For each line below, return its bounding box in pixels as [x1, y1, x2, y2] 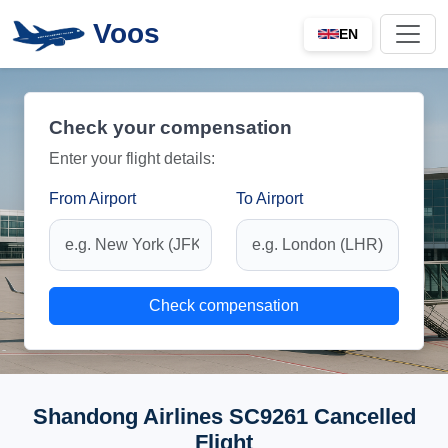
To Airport [236, 190, 303, 207]
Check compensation [149, 297, 299, 314]
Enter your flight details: [49, 150, 215, 167]
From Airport [49, 190, 136, 207]
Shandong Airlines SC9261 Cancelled [32, 404, 416, 429]
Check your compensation [49, 117, 292, 138]
